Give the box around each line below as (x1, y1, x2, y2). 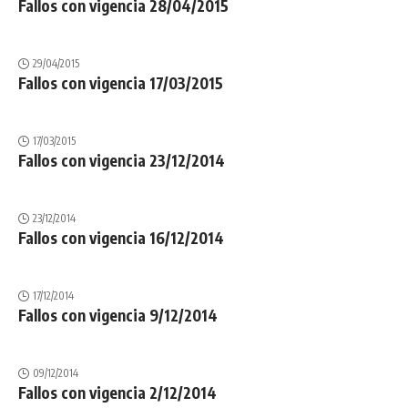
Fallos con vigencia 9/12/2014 (18, 305, 218, 325)
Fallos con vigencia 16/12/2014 (18, 228, 224, 248)
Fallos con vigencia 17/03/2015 (18, 73, 223, 93)
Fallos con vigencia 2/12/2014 (18, 382, 217, 403)
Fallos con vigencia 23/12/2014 (18, 150, 225, 170)
